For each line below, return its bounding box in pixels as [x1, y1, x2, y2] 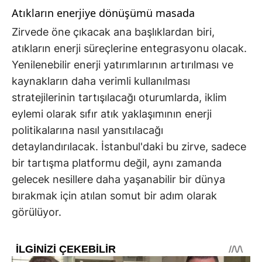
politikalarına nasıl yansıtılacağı [12, 124, 163, 137]
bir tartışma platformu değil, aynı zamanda [12, 157, 222, 170]
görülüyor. [12, 206, 61, 219]
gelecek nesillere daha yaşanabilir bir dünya [12, 173, 225, 186]
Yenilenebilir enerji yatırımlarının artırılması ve [12, 58, 233, 71]
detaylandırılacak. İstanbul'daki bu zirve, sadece [12, 140, 246, 153]
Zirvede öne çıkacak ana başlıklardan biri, [12, 26, 215, 39]
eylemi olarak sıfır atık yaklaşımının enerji [12, 108, 212, 120]
